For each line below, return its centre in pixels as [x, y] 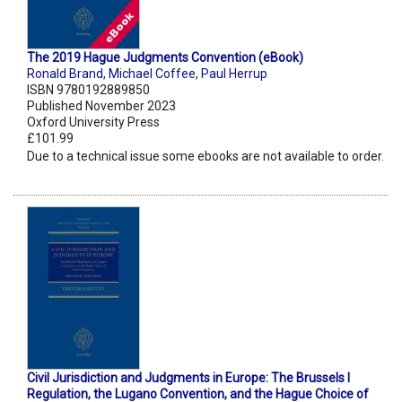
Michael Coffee [152, 74]
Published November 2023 [101, 106]
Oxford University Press [93, 122]
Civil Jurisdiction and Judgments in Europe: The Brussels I [188, 378]
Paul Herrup [234, 74]
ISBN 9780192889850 [88, 90]
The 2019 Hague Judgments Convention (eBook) [165, 58]
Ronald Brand [65, 74]
